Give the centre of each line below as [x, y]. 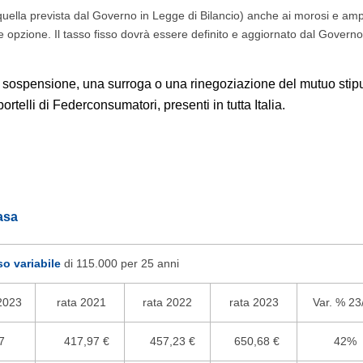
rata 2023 [254, 302]
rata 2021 [80, 302]
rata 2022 [167, 302]
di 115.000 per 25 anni [120, 263]
